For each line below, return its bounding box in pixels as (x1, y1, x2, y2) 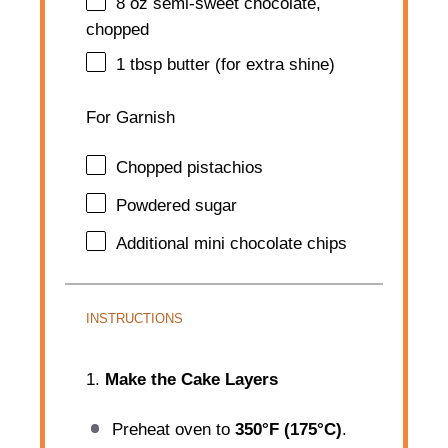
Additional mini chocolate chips (116, 233, 348, 253)
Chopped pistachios (116, 158, 264, 178)
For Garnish (86, 107, 176, 127)
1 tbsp (116, 55, 163, 75)
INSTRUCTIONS (86, 310, 184, 326)
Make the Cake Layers (105, 370, 279, 390)
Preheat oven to (111, 419, 235, 439)
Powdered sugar (116, 196, 238, 216)
